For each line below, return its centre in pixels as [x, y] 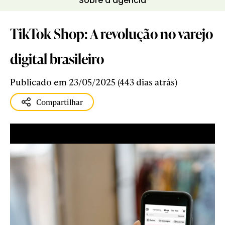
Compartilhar [60, 102]
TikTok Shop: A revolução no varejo [111, 33]
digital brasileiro [57, 59]
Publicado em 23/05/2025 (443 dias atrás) [94, 82]
